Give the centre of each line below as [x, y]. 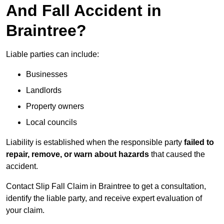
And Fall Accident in [84, 11]
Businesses [47, 74]
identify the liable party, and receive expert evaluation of [104, 198]
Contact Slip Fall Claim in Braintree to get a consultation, [106, 186]
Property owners [55, 106]
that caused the [177, 154]
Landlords [44, 90]
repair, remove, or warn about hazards [77, 154]
